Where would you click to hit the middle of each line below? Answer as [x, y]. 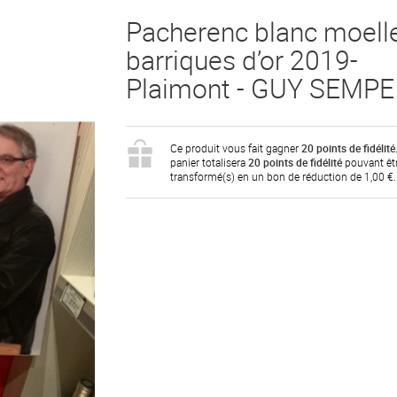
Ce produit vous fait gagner [235, 148]
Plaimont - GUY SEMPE [260, 88]
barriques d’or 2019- [241, 60]
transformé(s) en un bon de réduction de [267, 177]
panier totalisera [209, 163]
